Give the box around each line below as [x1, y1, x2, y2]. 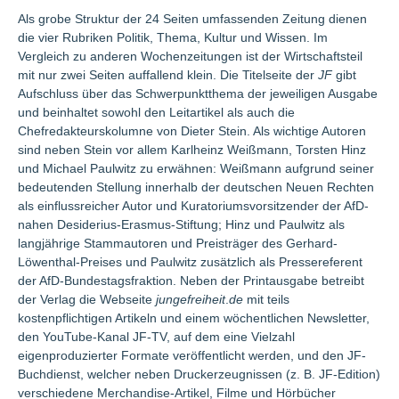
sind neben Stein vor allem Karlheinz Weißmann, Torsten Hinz [18, 142, 366, 157]
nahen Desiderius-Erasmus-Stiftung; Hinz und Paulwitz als [18, 217, 345, 232]
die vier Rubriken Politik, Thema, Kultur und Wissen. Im [18, 30, 328, 45]
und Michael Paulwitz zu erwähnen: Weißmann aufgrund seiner [18, 161, 374, 175]
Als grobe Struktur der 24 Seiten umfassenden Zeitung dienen [18, 12, 367, 26]
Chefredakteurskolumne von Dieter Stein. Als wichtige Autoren [18, 124, 366, 138]
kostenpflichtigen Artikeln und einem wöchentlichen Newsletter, [18, 311, 370, 325]
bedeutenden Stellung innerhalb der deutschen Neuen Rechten [18, 180, 374, 194]
